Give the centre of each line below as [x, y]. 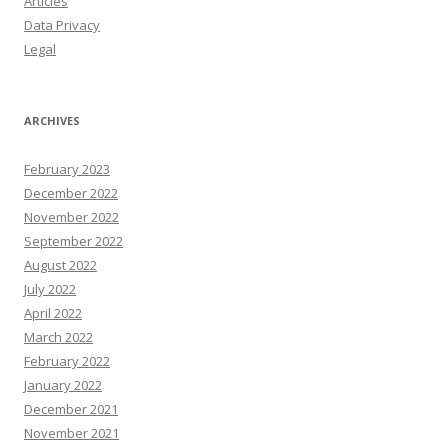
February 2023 [67, 169]
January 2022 [63, 385]
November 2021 [71, 433]
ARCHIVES [52, 120]
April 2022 [53, 313]
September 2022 [73, 241]
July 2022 [50, 289]
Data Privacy [62, 25]
